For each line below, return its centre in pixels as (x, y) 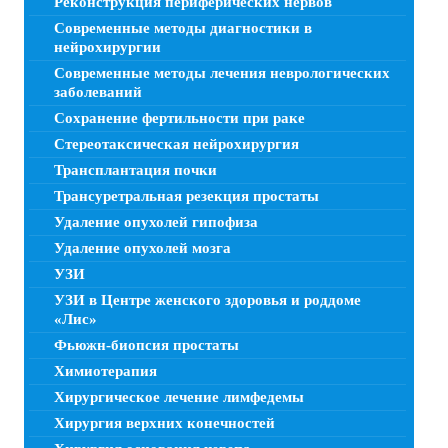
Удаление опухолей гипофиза (156, 221)
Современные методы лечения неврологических (222, 72)
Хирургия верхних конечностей (164, 422)
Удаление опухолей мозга (142, 247)
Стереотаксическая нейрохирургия (176, 143)
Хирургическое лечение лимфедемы (179, 396)
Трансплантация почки (135, 169)
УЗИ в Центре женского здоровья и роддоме (207, 299)
